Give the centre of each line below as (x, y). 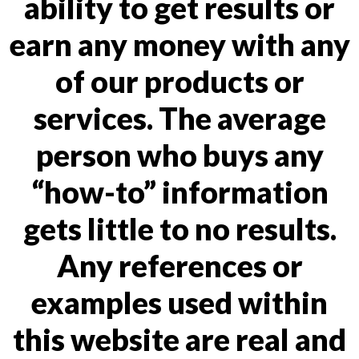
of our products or (179, 81)
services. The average (179, 118)
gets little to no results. (179, 228)
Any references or (179, 265)
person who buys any (179, 155)
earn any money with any (179, 44)
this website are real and (179, 339)
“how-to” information (179, 192)
